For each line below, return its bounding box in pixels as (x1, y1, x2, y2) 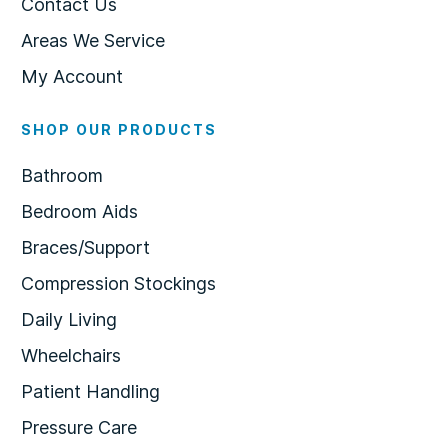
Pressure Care (21, 416, 137, 438)
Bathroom (21, 164, 103, 186)
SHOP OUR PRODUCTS (21, 120, 217, 138)
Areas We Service (21, 29, 165, 51)
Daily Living (21, 308, 117, 330)
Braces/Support (21, 236, 150, 258)
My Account (21, 65, 123, 87)
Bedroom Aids (21, 200, 138, 222)
